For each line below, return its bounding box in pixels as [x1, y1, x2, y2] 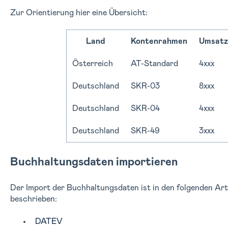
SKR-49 [131, 127, 160, 135]
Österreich [72, 60, 113, 68]
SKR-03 [131, 82, 160, 91]
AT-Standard [131, 60, 179, 68]
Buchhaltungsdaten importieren [10, 156, 178, 168]
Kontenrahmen [131, 37, 188, 46]
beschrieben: [10, 195, 57, 204]
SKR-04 [131, 104, 160, 113]
